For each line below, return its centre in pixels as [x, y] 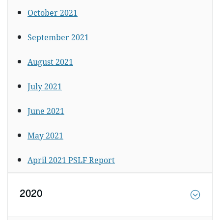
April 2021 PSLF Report [71, 160]
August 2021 [50, 62]
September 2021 [58, 37]
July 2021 [45, 86]
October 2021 [53, 13]
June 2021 [46, 111]
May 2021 [45, 136]
